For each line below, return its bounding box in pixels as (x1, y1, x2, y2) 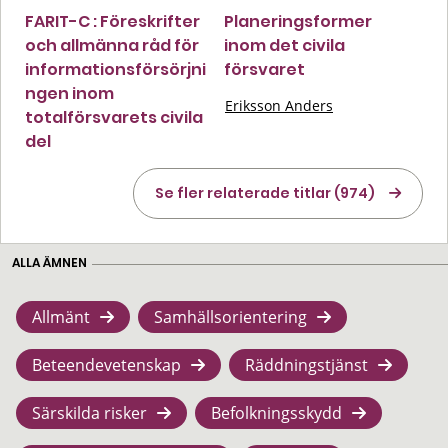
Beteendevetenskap (32, 353, 181, 376)
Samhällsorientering (154, 305, 307, 328)
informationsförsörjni (25, 57, 206, 81)
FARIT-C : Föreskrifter (25, 9, 200, 33)
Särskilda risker (32, 401, 147, 424)
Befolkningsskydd (211, 401, 342, 424)
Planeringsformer (224, 9, 372, 33)
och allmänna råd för (25, 33, 199, 57)
